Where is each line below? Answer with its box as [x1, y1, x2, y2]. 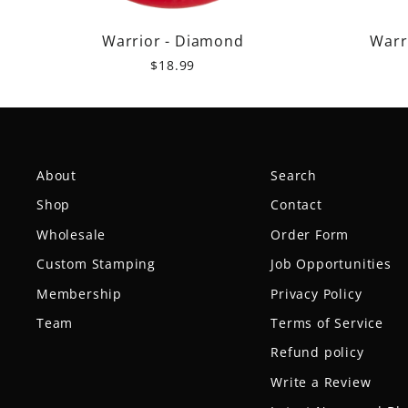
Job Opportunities [270, 255, 392, 273]
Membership [36, 284, 122, 302]
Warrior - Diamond [101, 31, 244, 51]
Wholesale [36, 225, 107, 243]
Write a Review [270, 372, 372, 391]
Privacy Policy [270, 284, 362, 302]
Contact [270, 196, 322, 214]
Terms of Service [270, 313, 383, 331]
